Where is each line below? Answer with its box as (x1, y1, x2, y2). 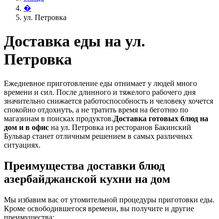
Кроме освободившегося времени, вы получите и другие (4, 204, 194, 213)
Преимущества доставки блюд (4, 159, 165, 172)
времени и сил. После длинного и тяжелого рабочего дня (4, 88, 196, 96)
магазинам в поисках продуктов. (4, 114, 113, 123)
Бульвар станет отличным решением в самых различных (4, 131, 193, 140)
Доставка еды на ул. (4, 32, 145, 50)
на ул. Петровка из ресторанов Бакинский (49, 123, 191, 131)
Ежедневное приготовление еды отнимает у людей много (4, 79, 197, 88)
